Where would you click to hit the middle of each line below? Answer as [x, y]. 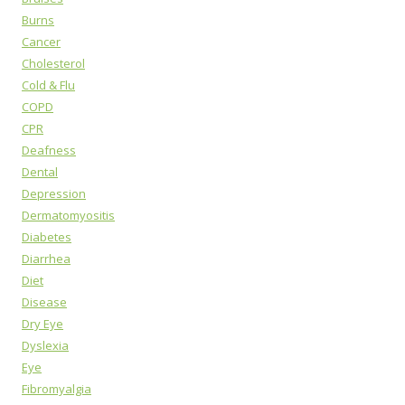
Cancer [41, 42]
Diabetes [47, 237]
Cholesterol [53, 63]
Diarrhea [46, 259]
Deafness [49, 150]
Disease [44, 302]
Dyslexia [45, 345]
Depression [54, 193]
